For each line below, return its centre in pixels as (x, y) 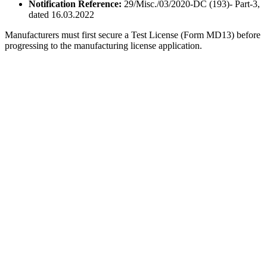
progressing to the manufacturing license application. (103, 46)
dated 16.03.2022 (61, 15)
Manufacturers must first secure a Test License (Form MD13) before (133, 35)
